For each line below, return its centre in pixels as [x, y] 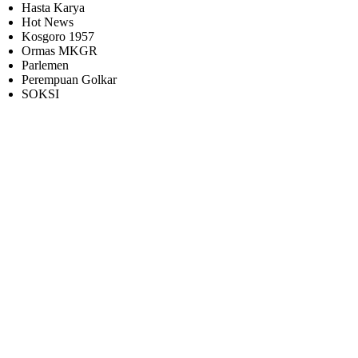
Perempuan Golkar [70, 79]
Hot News [48, 22]
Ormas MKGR [60, 50]
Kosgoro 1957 [58, 36]
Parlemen [46, 65]
